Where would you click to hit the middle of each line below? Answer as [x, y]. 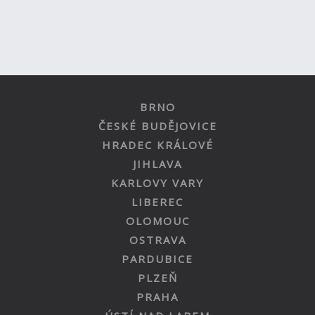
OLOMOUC [157, 221]
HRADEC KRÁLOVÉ [157, 145]
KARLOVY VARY [157, 183]
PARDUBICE [157, 259]
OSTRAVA [157, 240]
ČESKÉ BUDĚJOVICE [157, 126]
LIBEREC [157, 202]
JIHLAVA [157, 164]
